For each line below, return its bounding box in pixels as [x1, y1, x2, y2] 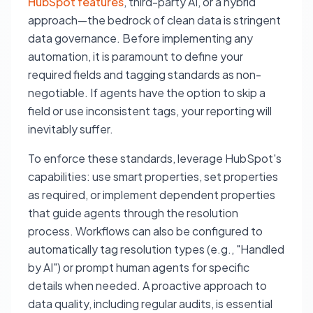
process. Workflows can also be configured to [28, 224, 263, 238]
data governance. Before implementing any [28, 31, 253, 45]
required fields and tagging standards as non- [28, 67, 261, 82]
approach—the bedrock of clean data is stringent [28, 13, 281, 27]
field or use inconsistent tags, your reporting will [28, 103, 272, 118]
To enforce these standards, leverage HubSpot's [28, 151, 282, 166]
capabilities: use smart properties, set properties [28, 169, 278, 184]
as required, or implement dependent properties [28, 187, 275, 202]
